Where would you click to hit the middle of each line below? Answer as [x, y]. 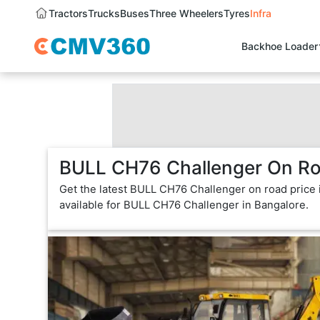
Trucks [104, 14]
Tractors [68, 14]
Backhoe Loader [280, 46]
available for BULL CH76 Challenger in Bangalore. [184, 205]
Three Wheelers [186, 14]
